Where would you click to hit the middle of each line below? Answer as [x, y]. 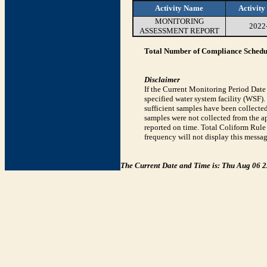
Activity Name [179, 8]
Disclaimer [162, 80]
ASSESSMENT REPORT [179, 31]
